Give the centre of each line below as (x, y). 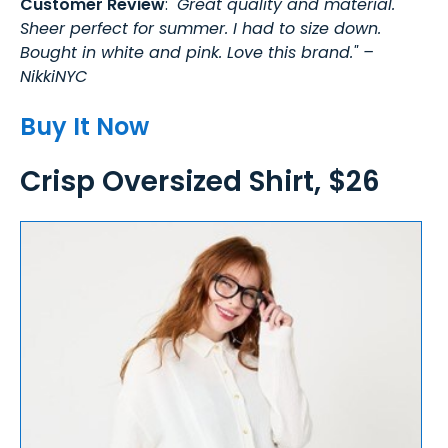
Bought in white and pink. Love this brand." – (197, 52)
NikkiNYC (53, 76)
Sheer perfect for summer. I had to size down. (200, 28)
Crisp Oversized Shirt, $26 (200, 181)
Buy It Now (84, 126)
